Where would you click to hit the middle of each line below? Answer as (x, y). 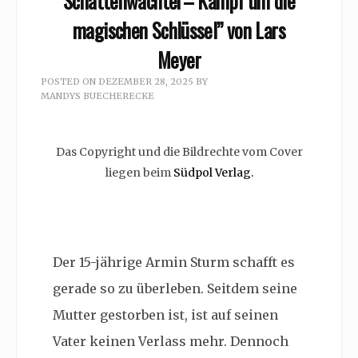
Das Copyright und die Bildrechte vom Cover (179, 152)
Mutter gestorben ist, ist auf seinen (165, 315)
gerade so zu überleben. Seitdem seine (175, 289)
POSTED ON (70, 82)
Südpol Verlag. (212, 173)
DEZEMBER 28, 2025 (146, 82)
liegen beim (138, 173)
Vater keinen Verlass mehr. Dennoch (171, 342)
